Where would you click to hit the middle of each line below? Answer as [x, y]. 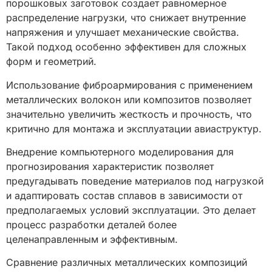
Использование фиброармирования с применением [129, 85]
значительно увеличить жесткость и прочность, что [129, 114]
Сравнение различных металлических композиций [127, 263]
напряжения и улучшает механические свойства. [123, 32]
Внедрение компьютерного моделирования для [120, 151]
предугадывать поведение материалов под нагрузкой [135, 181]
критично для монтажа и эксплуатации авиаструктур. [134, 128]
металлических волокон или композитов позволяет [129, 99]
